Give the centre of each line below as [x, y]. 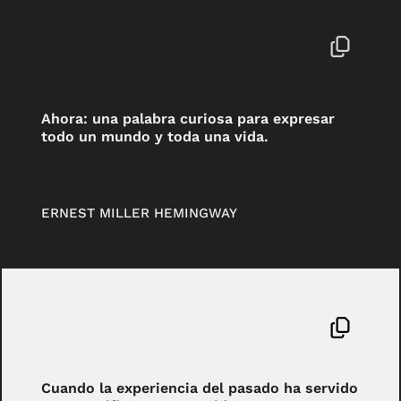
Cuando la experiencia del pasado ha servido [200, 388]
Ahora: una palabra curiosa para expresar [188, 118]
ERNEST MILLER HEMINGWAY [140, 213]
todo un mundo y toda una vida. [155, 136]
